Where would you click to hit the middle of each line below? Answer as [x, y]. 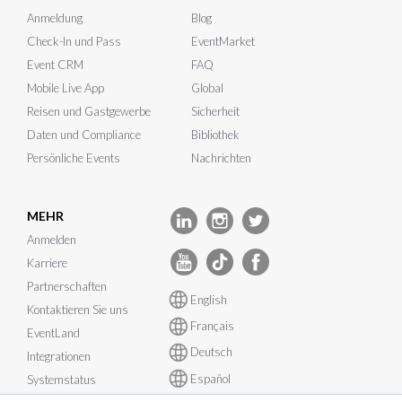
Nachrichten [221, 158]
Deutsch [211, 352]
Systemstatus [61, 380]
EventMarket [223, 42]
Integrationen [59, 357]
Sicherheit [215, 112]
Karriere [47, 263]
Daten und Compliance [84, 135]
